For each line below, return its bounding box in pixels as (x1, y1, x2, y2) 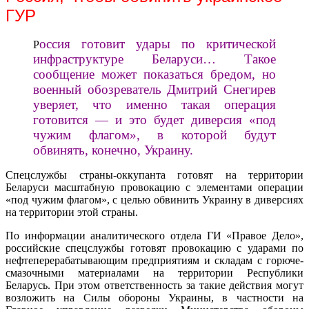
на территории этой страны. (6, 206, 138, 219)
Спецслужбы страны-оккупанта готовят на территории (6, 169, 303, 181)
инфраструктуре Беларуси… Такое (33, 52, 276, 67)
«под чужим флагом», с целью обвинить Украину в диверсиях (6, 194, 303, 206)
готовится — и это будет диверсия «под (33, 112, 276, 128)
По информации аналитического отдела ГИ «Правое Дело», (6, 230, 303, 242)
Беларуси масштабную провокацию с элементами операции (6, 181, 303, 194)
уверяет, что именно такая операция (33, 97, 276, 112)
